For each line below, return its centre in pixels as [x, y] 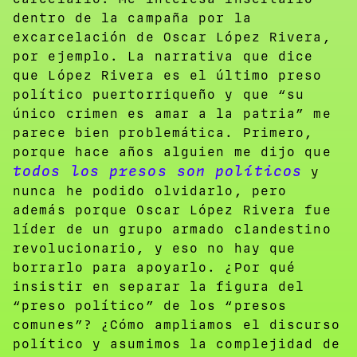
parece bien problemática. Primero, [163, 132]
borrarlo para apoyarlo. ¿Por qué [155, 267]
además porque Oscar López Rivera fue [172, 210]
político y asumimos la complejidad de [177, 343]
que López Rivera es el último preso [168, 75]
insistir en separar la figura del [159, 286]
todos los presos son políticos [157, 171]
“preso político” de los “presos [150, 305]
